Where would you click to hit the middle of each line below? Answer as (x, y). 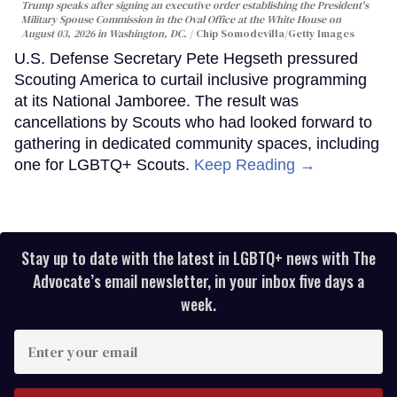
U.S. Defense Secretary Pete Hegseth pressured (186, 59)
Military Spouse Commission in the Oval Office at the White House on (181, 20)
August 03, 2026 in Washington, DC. (105, 34)
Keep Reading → (255, 165)
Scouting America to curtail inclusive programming (191, 80)
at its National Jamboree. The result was (156, 101)
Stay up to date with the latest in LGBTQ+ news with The (198, 258)
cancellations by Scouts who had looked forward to (193, 123)
